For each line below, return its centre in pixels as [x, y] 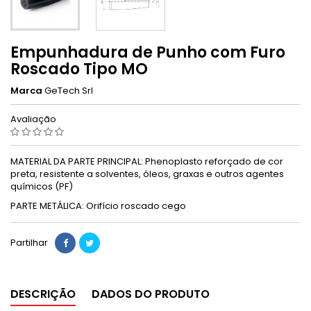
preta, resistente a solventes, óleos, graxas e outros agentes [147, 174]
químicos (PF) [42, 186]
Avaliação [34, 119]
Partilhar [29, 242]
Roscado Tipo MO [79, 69]
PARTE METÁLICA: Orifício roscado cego [98, 205]
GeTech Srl [69, 90]
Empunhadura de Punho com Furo [148, 52]
